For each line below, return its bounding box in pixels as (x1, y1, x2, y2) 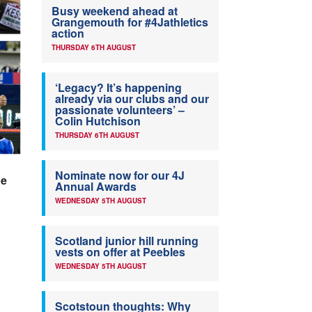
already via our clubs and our (55, 91, 209, 107)
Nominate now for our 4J (55, 167, 185, 184)
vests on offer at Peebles (55, 244, 185, 260)
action (52, 25, 84, 42)
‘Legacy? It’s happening (55, 79, 182, 96)
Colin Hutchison (55, 113, 141, 130)
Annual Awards (55, 178, 136, 195)
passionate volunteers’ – (55, 102, 185, 118)
